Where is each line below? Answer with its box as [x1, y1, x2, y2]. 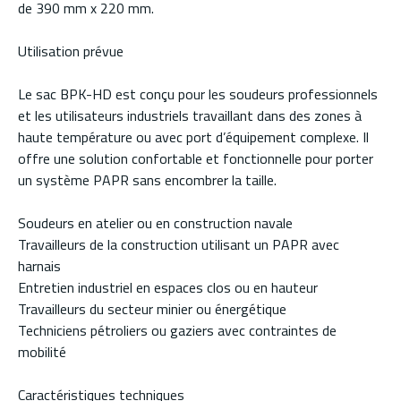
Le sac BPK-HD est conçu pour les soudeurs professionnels [18, 83, 378, 106]
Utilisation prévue [18, 40, 124, 63]
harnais [18, 255, 61, 277]
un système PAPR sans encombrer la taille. [18, 169, 277, 192]
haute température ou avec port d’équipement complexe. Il [18, 126, 369, 149]
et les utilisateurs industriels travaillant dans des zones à [18, 105, 362, 127]
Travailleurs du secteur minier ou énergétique [18, 298, 286, 320]
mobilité [18, 341, 66, 363]
